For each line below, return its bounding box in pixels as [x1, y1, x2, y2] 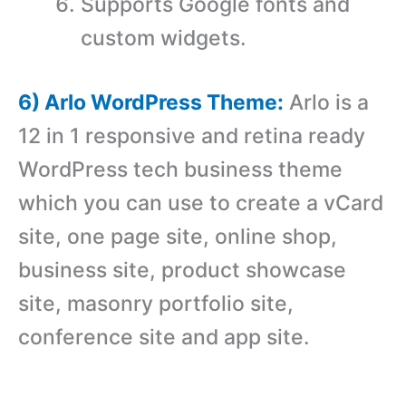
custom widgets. [81, 24, 246, 51]
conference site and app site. [18, 324, 310, 351]
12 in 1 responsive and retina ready [18, 123, 365, 150]
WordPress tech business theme [18, 157, 343, 183]
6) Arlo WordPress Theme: [18, 90, 284, 116]
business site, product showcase [18, 257, 346, 284]
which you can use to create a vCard [18, 190, 383, 217]
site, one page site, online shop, [18, 224, 337, 250]
